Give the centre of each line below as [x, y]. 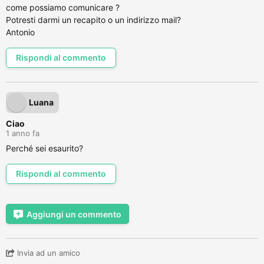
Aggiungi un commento [74, 214]
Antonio [20, 32]
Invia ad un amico [47, 253]
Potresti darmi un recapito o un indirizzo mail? [93, 20]
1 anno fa [23, 133]
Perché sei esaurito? [44, 148]
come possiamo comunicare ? [63, 7]
